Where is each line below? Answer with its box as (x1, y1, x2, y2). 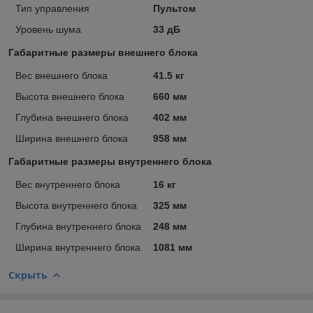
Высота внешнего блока (15, 90, 124, 102)
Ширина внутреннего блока (15, 241, 140, 253)
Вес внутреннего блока (15, 178, 120, 190)
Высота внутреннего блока (15, 199, 137, 211)
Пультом (152, 2, 196, 14)
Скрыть (8, 268, 48, 282)
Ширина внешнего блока (15, 132, 128, 144)
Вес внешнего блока (15, 69, 108, 81)
